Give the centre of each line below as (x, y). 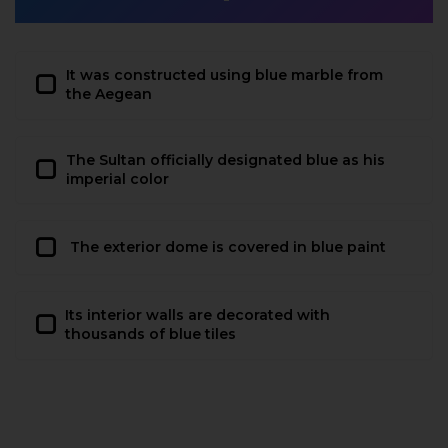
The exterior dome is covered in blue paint (228, 247)
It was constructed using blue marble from (225, 75)
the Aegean (109, 94)
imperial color (117, 178)
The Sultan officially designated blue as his (225, 159)
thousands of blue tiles (150, 334)
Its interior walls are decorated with (197, 315)
